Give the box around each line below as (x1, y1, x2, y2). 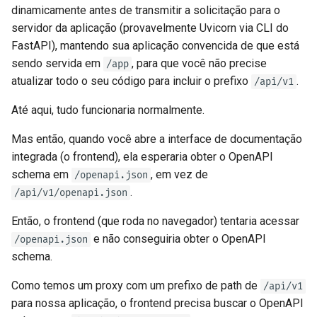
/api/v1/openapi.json (14, 187, 127, 200)
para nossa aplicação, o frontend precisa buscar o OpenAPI (11, 296, 304, 311)
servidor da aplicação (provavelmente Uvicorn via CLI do (11, 21, 289, 35)
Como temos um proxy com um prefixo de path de (11, 279, 260, 293)
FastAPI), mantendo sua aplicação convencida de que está (11, 39, 299, 53)
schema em (11, 168, 71, 182)
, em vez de (151, 168, 208, 182)
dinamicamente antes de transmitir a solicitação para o (11, 4, 280, 18)
